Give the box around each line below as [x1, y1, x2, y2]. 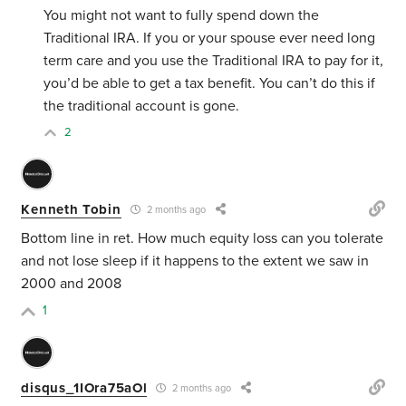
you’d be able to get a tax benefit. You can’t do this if [43, 74, 376, 93]
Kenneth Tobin [21, 200, 121, 217]
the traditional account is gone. [43, 97, 240, 116]
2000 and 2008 [21, 275, 122, 294]
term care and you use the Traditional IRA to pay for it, [43, 52, 384, 71]
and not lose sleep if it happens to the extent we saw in [21, 252, 370, 271]
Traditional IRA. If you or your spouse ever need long [43, 29, 376, 48]
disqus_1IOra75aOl [21, 379, 148, 396]
